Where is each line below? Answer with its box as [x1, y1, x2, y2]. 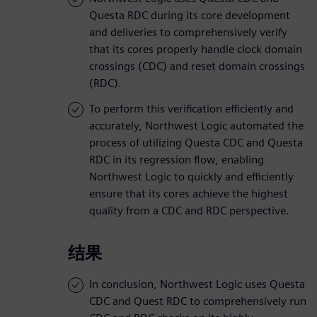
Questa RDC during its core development [89, 8, 290, 23]
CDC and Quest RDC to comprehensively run [89, 294, 306, 309]
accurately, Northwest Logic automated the [89, 119, 304, 133]
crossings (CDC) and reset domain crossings [89, 59, 305, 74]
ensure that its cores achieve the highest [89, 187, 288, 201]
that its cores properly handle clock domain [89, 42, 302, 57]
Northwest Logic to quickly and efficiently [89, 170, 294, 184]
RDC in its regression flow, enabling [89, 153, 264, 167]
